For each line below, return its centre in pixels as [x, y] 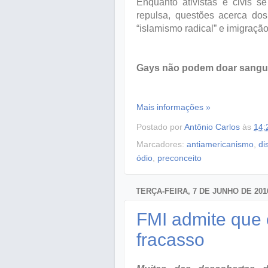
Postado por [160, 127]
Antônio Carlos [212, 127]
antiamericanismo [220, 144]
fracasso [170, 239]
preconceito [179, 158]
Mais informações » [173, 107]
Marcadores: [162, 144]
